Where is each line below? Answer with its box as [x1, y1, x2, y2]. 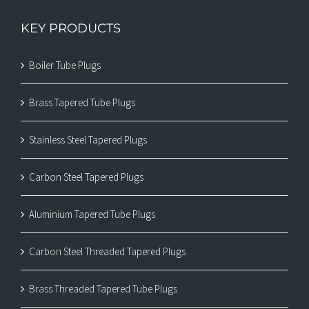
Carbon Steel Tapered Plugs [29, 170, 143, 184]
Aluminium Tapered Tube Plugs [29, 208, 155, 221]
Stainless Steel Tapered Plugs [29, 133, 147, 147]
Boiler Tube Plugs [29, 59, 101, 72]
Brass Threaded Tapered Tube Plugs [29, 282, 177, 296]
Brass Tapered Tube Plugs [29, 96, 135, 110]
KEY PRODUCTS [21, 21, 121, 37]
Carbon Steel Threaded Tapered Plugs [29, 245, 186, 259]
